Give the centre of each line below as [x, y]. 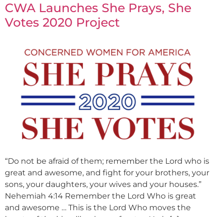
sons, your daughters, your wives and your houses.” [103, 184]
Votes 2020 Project [62, 22]
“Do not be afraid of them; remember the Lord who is [107, 161]
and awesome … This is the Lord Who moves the [98, 207]
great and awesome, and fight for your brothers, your [107, 172]
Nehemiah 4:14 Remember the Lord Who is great [101, 196]
